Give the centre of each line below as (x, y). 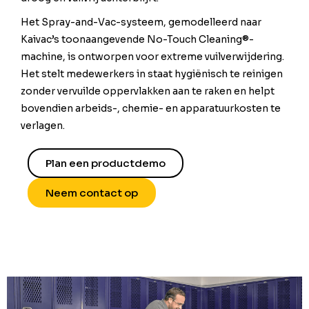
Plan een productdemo (106, 163)
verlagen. (43, 126)
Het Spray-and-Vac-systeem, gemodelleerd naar (141, 22)
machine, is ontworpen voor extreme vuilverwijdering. (152, 57)
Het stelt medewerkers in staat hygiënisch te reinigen (152, 74)
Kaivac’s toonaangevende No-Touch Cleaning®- (137, 40)
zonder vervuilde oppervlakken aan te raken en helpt (148, 91)
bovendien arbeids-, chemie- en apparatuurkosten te (151, 109)
